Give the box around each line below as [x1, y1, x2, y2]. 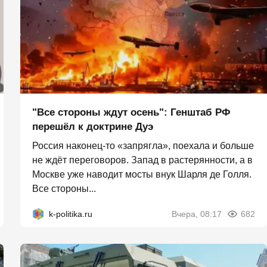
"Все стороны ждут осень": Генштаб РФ [32, 106, 231, 118]
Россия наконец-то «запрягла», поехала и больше [32, 140, 254, 151]
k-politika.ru [49, 209, 92, 219]
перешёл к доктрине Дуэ [32, 120, 153, 132]
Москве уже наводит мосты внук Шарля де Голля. [32, 169, 252, 179]
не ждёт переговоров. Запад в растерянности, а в [32, 154, 253, 165]
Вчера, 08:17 [172, 209, 222, 219]
